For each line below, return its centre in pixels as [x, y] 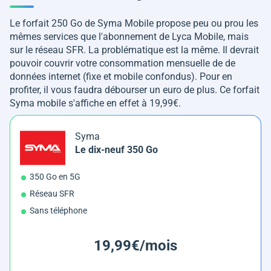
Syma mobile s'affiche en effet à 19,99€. [95, 103]
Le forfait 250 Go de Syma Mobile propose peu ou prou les [134, 23]
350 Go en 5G [55, 176]
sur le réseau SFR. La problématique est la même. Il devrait [134, 50]
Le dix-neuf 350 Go [116, 149]
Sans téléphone [58, 210]
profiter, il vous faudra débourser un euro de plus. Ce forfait [135, 90]
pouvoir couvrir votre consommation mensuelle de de [122, 63]
